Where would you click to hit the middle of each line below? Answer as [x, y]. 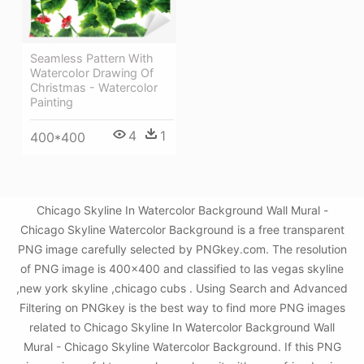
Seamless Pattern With [92, 58]
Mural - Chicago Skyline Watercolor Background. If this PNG [182, 347]
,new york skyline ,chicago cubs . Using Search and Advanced [182, 288]
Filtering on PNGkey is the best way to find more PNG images [182, 308]
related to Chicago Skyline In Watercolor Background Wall [182, 327]
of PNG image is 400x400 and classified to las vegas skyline [182, 269]
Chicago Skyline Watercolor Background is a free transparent [182, 230]
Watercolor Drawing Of [92, 72]
